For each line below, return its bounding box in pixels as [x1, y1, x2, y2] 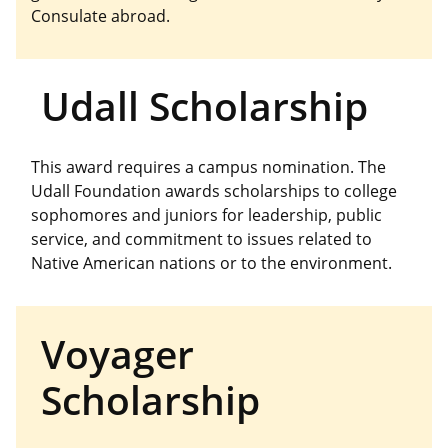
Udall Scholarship [40, 79, 368, 133]
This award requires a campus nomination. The [31, 156, 386, 179]
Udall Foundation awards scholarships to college [31, 180, 397, 203]
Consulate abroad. [31, 4, 170, 27]
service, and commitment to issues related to [31, 228, 372, 251]
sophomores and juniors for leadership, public [31, 204, 382, 227]
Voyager [40, 326, 194, 380]
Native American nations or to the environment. [31, 252, 392, 275]
